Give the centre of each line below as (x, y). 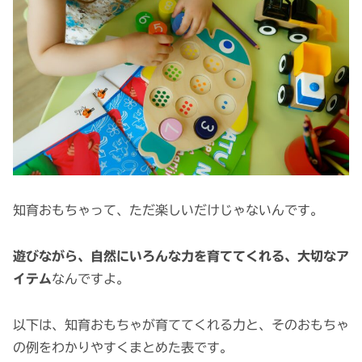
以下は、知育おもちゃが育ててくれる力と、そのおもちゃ (181, 324)
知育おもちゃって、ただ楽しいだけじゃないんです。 (168, 210)
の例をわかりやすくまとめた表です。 (123, 347)
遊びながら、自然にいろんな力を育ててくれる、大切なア (181, 256)
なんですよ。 (90, 278)
